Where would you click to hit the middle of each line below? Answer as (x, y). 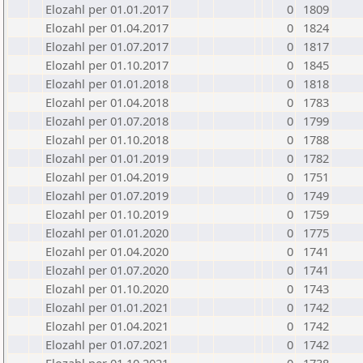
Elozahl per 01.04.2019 (107, 177)
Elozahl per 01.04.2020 (107, 251)
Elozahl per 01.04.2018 (107, 102)
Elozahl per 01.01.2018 (107, 83)
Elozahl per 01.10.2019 (107, 214)
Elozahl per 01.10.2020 (107, 288)
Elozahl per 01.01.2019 (107, 158)
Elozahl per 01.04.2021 (107, 326)
